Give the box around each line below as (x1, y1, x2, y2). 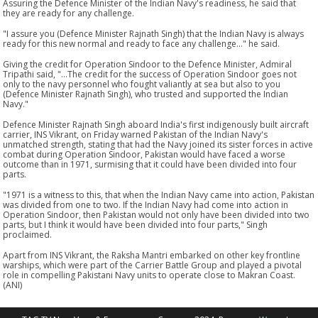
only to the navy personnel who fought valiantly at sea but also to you (3, 77, 281, 90)
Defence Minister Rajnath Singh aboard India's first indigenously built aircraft (3, 118, 309, 131)
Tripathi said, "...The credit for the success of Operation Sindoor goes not (3, 67, 297, 80)
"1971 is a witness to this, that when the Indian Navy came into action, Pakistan (3, 188, 315, 201)
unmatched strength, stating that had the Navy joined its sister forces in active (3, 138, 314, 150)
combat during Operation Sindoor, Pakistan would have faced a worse (3, 148, 286, 160)
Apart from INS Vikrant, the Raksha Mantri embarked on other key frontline (3, 248, 301, 261)
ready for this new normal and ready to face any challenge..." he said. (3, 37, 280, 50)
